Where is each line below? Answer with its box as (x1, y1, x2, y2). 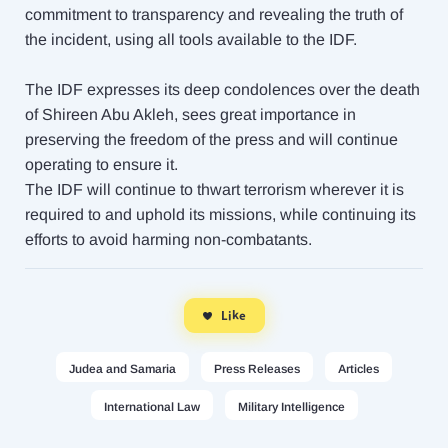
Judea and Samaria (69, 362, 176, 376)
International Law (103, 400, 200, 414)
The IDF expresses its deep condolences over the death (25, 81, 420, 98)
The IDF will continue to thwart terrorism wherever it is (25, 181, 404, 198)
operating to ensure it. (25, 156, 182, 173)
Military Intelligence (237, 400, 345, 414)
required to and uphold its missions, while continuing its (25, 206, 416, 223)
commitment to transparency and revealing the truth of (25, 6, 403, 23)
